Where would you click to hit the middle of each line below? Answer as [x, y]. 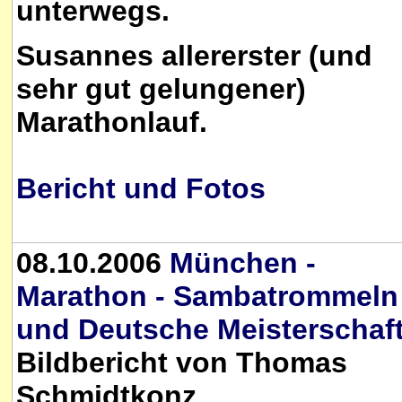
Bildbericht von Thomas [182, 363]
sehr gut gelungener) [161, 89]
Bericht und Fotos [141, 189]
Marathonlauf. [112, 122]
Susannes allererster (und [194, 56]
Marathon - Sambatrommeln [207, 296]
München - [243, 263]
